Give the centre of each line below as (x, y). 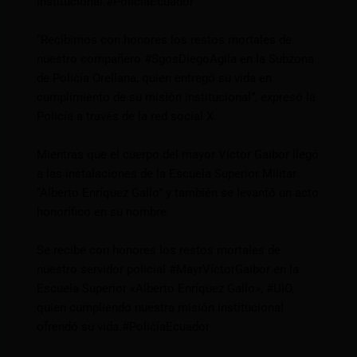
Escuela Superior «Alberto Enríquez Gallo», (152, 289)
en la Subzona (276, 59)
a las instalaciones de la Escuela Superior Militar (167, 174)
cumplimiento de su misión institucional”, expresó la (177, 98)
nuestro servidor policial (103, 270)
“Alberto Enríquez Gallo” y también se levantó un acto (178, 193)
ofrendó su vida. (80, 327)
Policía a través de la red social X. (127, 117)
